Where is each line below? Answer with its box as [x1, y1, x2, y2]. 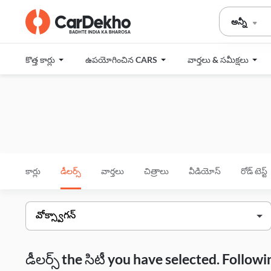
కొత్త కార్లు [25, 54, 57, 65]
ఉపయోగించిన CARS [85, 54, 159, 65]
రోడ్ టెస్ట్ [241, 166, 267, 176]
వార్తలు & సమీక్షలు [188, 54, 250, 65]
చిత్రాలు [144, 166, 169, 176]
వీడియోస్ [189, 166, 221, 176]
